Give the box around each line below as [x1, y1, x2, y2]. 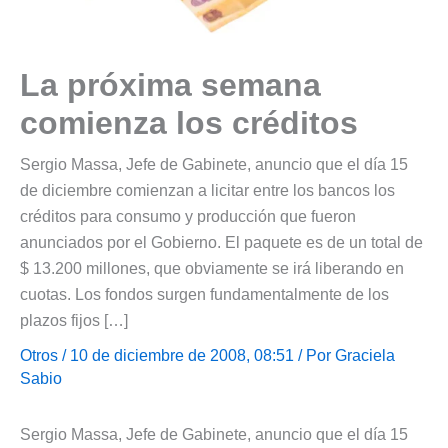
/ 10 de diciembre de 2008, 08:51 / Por [58, 346, 335, 364]
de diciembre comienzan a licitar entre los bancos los [20, 181, 395, 199]
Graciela [335, 346, 395, 364]
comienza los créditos [20, 104, 358, 141]
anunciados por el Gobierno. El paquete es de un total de [20, 233, 423, 251]
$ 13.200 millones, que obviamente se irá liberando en [20, 259, 404, 277]
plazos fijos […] [20, 311, 128, 329]
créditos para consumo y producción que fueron [20, 207, 356, 225]
